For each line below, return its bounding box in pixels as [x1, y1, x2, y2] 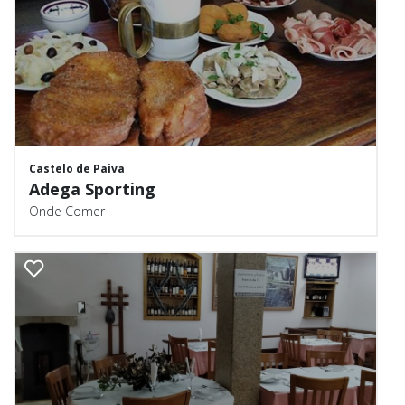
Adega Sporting [29, 178, 155, 200]
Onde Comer [29, 202, 105, 220]
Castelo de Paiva [29, 161, 125, 176]
